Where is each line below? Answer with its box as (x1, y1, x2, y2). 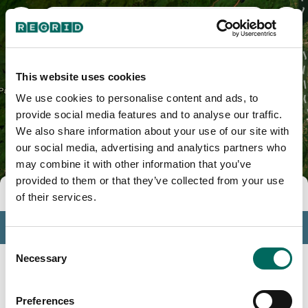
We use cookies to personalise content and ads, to (16, 92, 258, 104)
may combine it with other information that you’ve (16, 158, 252, 170)
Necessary (16, 252, 67, 264)
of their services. (16, 191, 96, 203)
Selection (5, 255, 47, 267)
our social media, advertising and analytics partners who (16, 142, 286, 153)
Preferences (16, 295, 75, 307)
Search (31, 278, 68, 291)
